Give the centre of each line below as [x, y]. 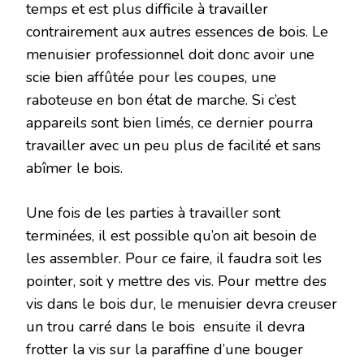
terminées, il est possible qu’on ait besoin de [171, 235]
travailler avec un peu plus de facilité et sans [173, 145]
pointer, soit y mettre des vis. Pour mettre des [176, 281]
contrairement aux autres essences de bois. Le [177, 31]
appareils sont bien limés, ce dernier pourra [169, 122]
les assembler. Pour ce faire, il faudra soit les [174, 258]
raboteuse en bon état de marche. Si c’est [161, 100]
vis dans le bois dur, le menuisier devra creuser [182, 303]
